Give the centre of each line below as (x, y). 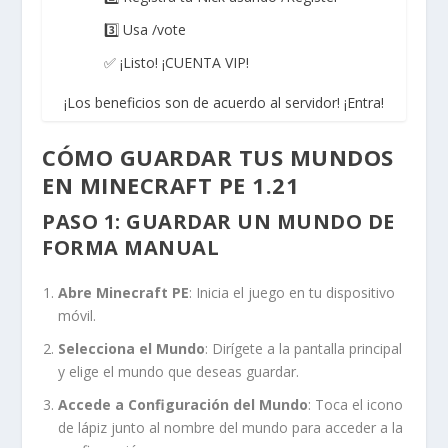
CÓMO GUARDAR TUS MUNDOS (218, 157)
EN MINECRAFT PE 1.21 (171, 185)
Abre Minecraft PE (124, 292)
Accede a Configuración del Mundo (183, 404)
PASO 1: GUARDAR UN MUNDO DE (218, 222)
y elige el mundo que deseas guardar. (179, 371)
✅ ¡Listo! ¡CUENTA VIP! (176, 62)
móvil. (77, 315)
